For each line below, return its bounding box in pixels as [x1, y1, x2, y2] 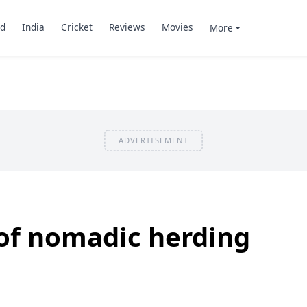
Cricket [60, 21, 93, 34]
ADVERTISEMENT [118, 134, 189, 145]
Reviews [108, 21, 145, 34]
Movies [161, 21, 193, 34]
